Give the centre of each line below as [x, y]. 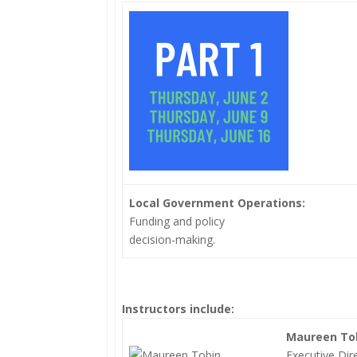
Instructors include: [178, 309]
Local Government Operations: [218, 203]
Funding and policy [177, 221]
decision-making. [173, 239]
